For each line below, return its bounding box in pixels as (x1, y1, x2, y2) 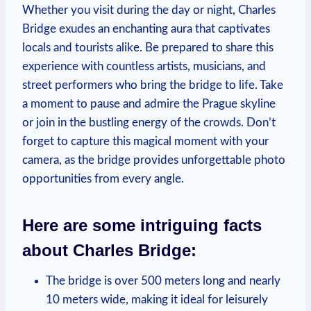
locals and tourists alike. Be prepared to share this (22, 41, 274, 53)
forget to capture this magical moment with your (22, 135, 269, 147)
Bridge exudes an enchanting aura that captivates (22, 22, 270, 35)
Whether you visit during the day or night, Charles (22, 3, 276, 16)
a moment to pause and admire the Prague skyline (22, 97, 276, 110)
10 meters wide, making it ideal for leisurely (46, 293, 268, 305)
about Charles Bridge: (22, 240, 196, 260)
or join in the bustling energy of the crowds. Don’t (22, 116, 276, 128)
